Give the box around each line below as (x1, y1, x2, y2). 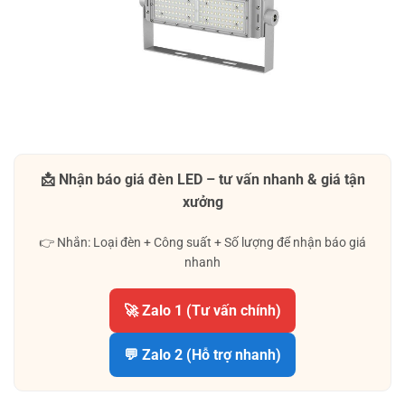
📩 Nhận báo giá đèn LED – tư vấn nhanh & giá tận (40, 171, 365, 189)
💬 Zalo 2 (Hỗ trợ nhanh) (124, 346, 281, 364)
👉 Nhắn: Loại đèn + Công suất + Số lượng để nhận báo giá (39, 235, 366, 250)
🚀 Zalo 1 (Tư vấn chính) (124, 302, 281, 320)
